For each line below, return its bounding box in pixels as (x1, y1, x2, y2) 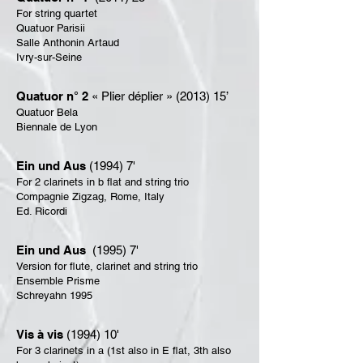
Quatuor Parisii (16, 22, 85, 34)
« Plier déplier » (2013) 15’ (88, 89, 228, 103)
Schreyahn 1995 (16, 289, 92, 301)
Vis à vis (16, 327, 63, 341)
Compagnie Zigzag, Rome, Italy (16, 190, 164, 203)
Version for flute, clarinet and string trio (16, 260, 198, 272)
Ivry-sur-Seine (16, 51, 82, 63)
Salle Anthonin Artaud (16, 36, 119, 49)
